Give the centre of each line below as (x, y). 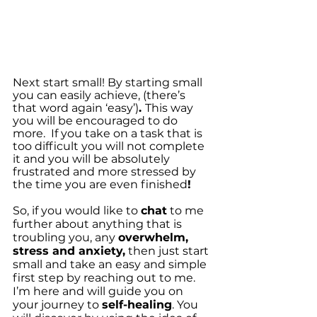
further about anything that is (99, 224)
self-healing (137, 305)
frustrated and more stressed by (106, 172)
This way (171, 108)
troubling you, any (65, 237)
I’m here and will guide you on (99, 291)
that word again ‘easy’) (76, 108)
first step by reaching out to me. (105, 278)
